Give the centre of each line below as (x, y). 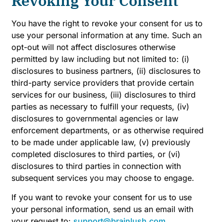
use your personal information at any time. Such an (107, 35)
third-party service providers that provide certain (103, 83)
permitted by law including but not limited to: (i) (100, 59)
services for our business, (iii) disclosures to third (104, 95)
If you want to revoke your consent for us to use (102, 197)
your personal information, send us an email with (102, 209)
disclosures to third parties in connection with (96, 166)
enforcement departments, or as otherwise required (108, 131)
